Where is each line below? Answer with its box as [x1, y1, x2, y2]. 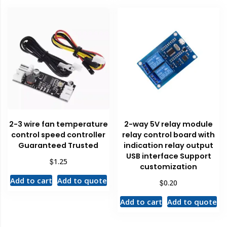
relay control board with [122, 129, 215, 140]
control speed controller [11, 129, 106, 140]
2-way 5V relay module [124, 119, 213, 129]
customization [140, 161, 198, 172]
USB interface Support [126, 150, 211, 161]
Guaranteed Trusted [18, 140, 99, 150]
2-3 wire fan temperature [9, 119, 108, 129]
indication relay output [124, 140, 214, 150]
